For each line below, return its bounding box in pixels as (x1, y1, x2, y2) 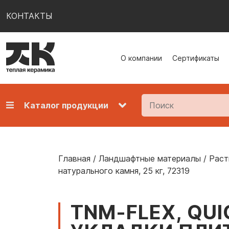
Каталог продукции (24, 100, 108, 110)
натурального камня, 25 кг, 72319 (58, 165, 190, 176)
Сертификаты (172, 53, 219, 62)
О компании (121, 53, 162, 62)
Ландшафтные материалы (99, 153, 201, 164)
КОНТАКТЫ (6, 11, 52, 21)
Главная (58, 153, 90, 164)
